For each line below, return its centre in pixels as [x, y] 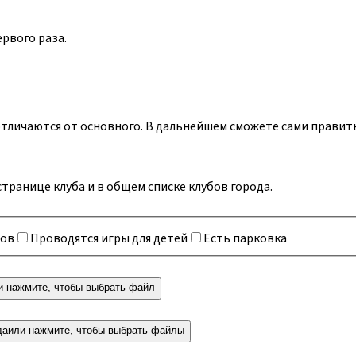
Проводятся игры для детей [109, 239]
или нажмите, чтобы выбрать [79, 331]
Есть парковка [245, 239]
